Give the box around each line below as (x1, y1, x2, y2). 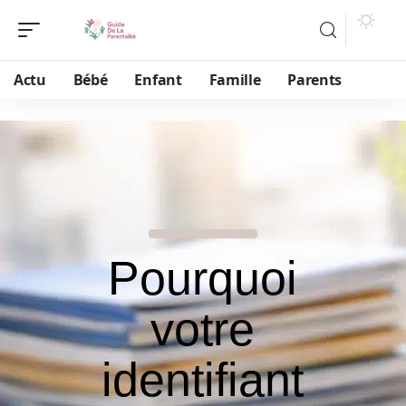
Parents (287, 70, 343, 90)
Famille (208, 70, 261, 90)
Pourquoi (108, 252, 298, 304)
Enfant (134, 70, 182, 90)
